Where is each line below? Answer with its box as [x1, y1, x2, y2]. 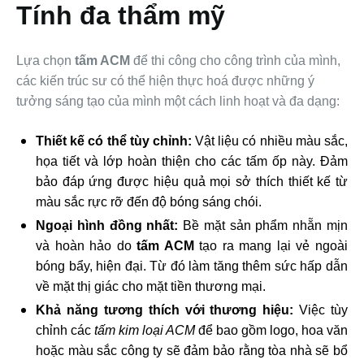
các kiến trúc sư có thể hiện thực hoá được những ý [16, 74, 314, 89]
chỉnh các [36, 323, 94, 338]
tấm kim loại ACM [94, 323, 195, 338]
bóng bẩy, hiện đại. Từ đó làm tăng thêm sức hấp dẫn [36, 259, 348, 274]
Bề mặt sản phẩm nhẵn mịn [178, 219, 349, 233]
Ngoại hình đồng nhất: [36, 219, 179, 233]
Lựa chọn [16, 54, 75, 68]
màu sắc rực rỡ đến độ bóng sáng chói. [36, 195, 262, 210]
